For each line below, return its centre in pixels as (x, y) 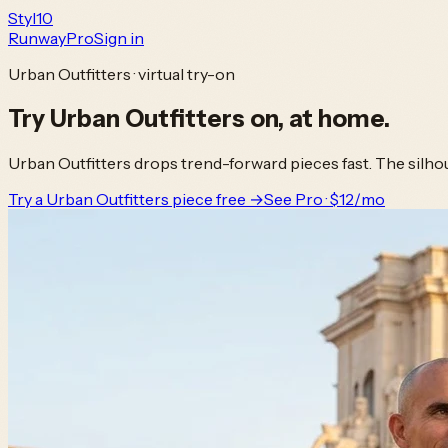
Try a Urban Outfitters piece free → (136, 198)
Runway (37, 38)
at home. (339, 118)
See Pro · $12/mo (324, 198)
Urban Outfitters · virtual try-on (121, 74)
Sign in (119, 38)
